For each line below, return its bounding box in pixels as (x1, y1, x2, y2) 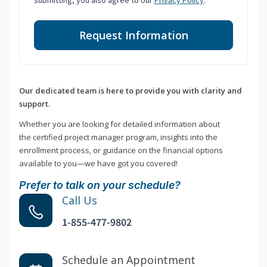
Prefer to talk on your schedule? (19, 179, 181, 192)
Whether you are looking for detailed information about (19, 119, 220, 130)
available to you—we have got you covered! (19, 158, 178, 169)
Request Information (79, 28, 188, 43)
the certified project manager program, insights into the (19, 132, 218, 143)
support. (19, 98, 50, 110)
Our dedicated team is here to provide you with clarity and (19, 85, 242, 97)
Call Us (62, 193, 97, 208)
